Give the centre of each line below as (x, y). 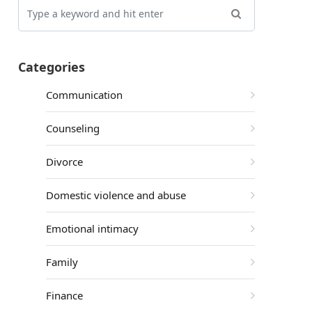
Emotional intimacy (93, 228)
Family (63, 262)
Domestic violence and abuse (117, 195)
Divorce (65, 162)
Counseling (74, 128)
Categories (51, 67)
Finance (65, 295)
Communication (85, 95)
